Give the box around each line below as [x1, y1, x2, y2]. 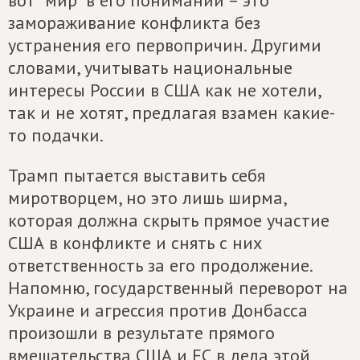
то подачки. [8, 124, 104, 146]
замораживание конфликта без [8, 11, 260, 34]
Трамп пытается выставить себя [8, 164, 265, 186]
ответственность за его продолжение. [8, 254, 312, 276]
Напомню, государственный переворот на [8, 276, 348, 299]
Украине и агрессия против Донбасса [8, 299, 308, 321]
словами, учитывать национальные [8, 56, 292, 79]
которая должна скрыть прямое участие [8, 209, 329, 231]
